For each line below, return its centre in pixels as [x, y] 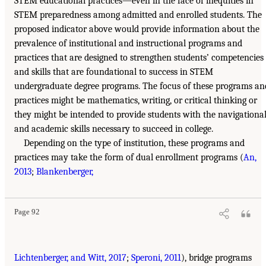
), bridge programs [216, 258]
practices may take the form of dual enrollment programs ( [129, 158]
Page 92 [27, 212]
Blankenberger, [65, 172]
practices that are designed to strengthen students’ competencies [139, 58]
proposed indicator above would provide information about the [137, 29]
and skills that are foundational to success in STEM [114, 72]
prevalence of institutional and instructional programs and [128, 44]
